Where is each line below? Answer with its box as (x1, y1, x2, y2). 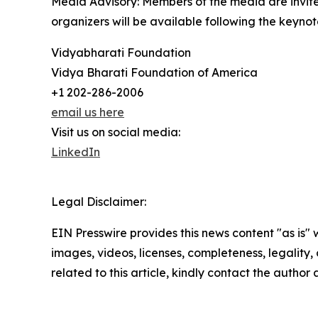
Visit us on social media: (51, 125, 180, 140)
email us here (51, 105, 124, 120)
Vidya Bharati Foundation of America (51, 65, 258, 80)
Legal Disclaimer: (51, 194, 146, 209)
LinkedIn (51, 145, 100, 160)
